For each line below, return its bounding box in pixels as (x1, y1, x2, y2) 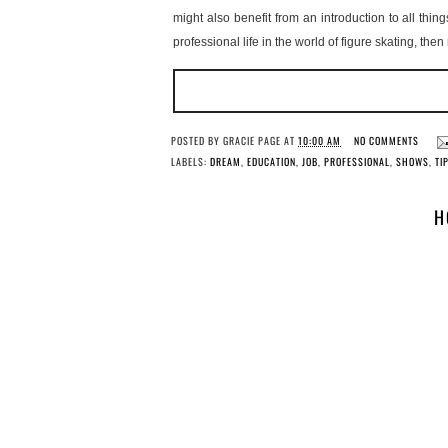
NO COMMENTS (354, 133, 422, 149)
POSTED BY (171, 133, 223, 149)
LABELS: (171, 154, 210, 170)
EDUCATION (247, 154, 296, 170)
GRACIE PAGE (223, 133, 281, 149)
